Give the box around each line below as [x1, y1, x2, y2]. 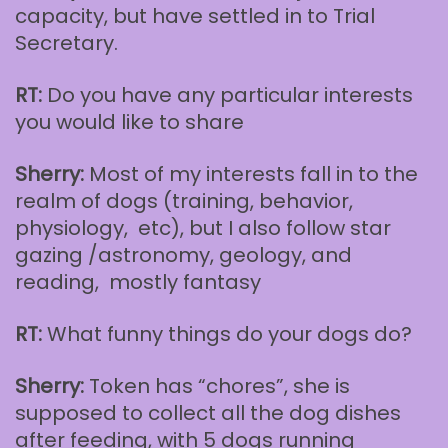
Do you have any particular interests [47, 81, 413, 110]
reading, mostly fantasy [15, 268, 261, 297]
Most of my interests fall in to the [89, 160, 418, 189]
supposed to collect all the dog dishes [15, 399, 401, 428]
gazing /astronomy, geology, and [15, 241, 352, 270]
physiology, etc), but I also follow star [15, 214, 391, 243]
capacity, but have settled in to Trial [15, 2, 375, 31]
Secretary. [15, 29, 118, 58]
